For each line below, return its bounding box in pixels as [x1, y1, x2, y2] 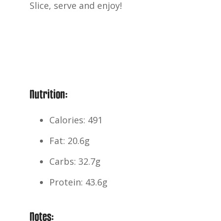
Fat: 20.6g [49, 134, 90, 147]
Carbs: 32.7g [49, 155, 101, 167]
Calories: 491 [49, 113, 103, 126]
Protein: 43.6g [49, 176, 108, 188]
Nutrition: [30, 87, 68, 100]
